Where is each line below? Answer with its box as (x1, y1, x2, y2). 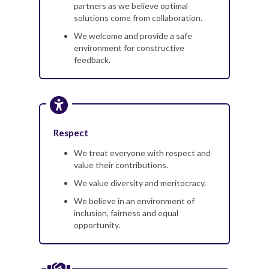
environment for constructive (74, 43, 184, 53)
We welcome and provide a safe (74, 31, 192, 41)
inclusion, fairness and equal (74, 207, 178, 218)
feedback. (74, 55, 110, 65)
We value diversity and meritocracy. (74, 177, 206, 188)
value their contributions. (74, 159, 168, 170)
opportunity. (74, 219, 120, 230)
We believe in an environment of (74, 195, 195, 206)
